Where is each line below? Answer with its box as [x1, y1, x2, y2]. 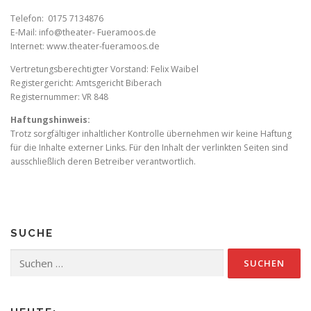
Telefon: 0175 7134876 [10, 12, 103, 25]
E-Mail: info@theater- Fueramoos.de [10, 26, 156, 39]
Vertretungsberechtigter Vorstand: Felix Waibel [10, 63, 199, 76]
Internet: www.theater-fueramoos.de [10, 40, 160, 53]
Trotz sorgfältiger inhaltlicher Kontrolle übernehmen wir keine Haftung [10, 128, 292, 140]
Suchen [10, 249, 39, 261]
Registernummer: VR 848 [10, 91, 108, 103]
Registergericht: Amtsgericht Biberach [10, 77, 162, 90]
